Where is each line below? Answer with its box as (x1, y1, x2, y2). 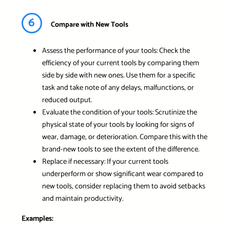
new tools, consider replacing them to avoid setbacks (42, 180, 205, 193)
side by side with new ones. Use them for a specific (42, 69, 196, 82)
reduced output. (42, 94, 92, 107)
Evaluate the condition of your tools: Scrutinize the (42, 106, 197, 119)
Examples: (21, 212, 53, 225)
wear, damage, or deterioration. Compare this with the (42, 131, 207, 144)
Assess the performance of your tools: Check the (42, 45, 190, 57)
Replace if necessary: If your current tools (42, 156, 168, 168)
